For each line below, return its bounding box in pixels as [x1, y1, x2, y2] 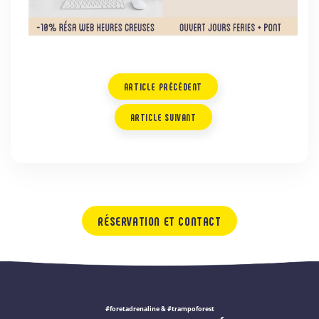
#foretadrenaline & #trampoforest [105, 303, 214, 313]
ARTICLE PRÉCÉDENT [123, 80, 203, 93]
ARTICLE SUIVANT [130, 110, 197, 123]
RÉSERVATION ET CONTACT [98, 212, 221, 229]
